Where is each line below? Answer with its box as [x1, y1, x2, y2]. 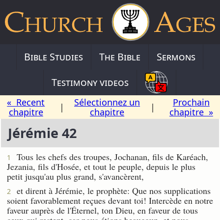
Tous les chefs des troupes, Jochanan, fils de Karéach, [11, 150, 208, 163]
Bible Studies [24, 50, 83, 63]
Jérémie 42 [7, 124, 77, 142]
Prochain [172, 96, 210, 108]
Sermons [156, 50, 195, 63]
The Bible [99, 50, 140, 63]
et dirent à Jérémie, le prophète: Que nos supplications [11, 184, 211, 196]
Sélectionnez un [74, 96, 140, 108]
